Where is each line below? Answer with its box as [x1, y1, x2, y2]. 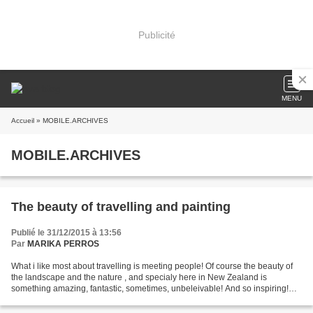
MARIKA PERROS [27, 239, 99, 249]
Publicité [138, 29, 175, 41]
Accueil [11, 117, 34, 124]
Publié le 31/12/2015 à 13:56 [11, 228, 122, 238]
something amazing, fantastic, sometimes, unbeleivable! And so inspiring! [11, 284, 289, 293]
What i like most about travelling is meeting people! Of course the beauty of [11, 261, 293, 271]
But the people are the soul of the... [11, 295, 143, 305]
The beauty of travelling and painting [11, 200, 231, 214]
